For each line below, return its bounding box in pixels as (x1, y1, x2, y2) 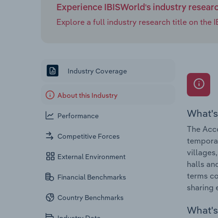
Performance (57, 111, 99, 121)
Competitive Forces (57, 132, 120, 141)
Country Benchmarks (57, 193, 124, 202)
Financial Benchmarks (57, 173, 127, 182)
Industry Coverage (66, 66, 127, 75)
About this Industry (57, 91, 118, 100)
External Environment (57, 152, 126, 162)
